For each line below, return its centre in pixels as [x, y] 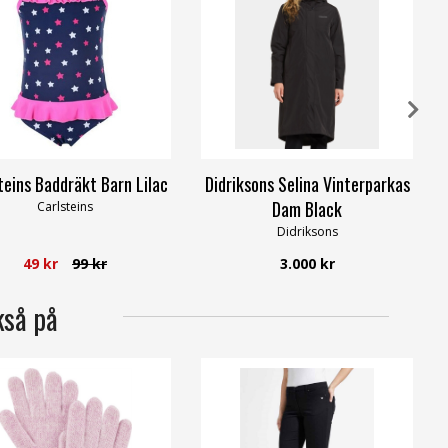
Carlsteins [65, 207]
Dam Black [307, 209]
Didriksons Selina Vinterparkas [307, 184]
